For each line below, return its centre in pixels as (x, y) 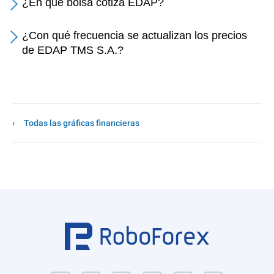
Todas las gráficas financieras (82, 123)
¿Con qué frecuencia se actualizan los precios (135, 35)
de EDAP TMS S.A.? (73, 50)
